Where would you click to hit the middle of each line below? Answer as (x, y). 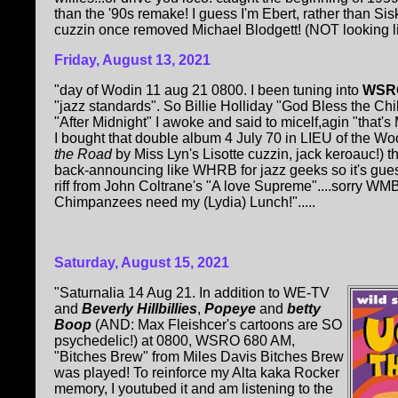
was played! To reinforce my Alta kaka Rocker (197, 372)
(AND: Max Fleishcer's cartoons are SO (217, 324)
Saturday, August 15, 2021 (142, 262)
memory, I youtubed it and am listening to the (194, 388)
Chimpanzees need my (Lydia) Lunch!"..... (185, 202)
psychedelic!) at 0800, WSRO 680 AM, (175, 340)
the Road (85, 154)
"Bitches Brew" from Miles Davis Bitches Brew (199, 356)
